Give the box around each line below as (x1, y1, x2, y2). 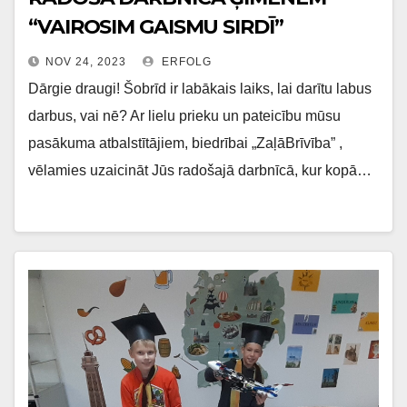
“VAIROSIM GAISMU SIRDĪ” (28, 15, 283, 39)
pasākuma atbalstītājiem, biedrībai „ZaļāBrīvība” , (28, 135, 342, 151)
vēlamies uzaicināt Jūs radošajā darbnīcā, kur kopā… (28, 163, 372, 178)
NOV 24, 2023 (45, 55, 126, 68)
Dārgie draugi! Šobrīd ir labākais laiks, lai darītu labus (28, 81, 372, 96)
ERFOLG (158, 55, 212, 68)
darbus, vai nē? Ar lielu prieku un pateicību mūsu (28, 108, 341, 124)
